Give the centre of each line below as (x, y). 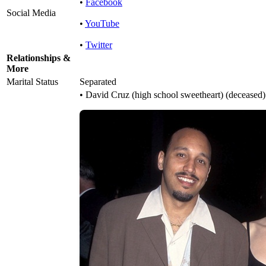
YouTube (102, 24)
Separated (98, 82)
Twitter (99, 45)
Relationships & (39, 58)
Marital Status (32, 82)
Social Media (31, 13)
